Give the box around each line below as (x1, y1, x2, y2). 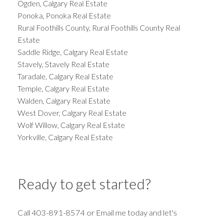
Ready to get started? (17, 175, 151, 193)
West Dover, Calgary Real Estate (17, 108, 127, 117)
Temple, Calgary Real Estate (17, 83, 109, 93)
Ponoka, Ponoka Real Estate (17, 10, 111, 20)
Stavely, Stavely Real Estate (17, 59, 109, 69)
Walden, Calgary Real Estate (17, 95, 110, 105)
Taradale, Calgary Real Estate (17, 71, 113, 81)
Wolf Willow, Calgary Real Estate (17, 120, 125, 129)
